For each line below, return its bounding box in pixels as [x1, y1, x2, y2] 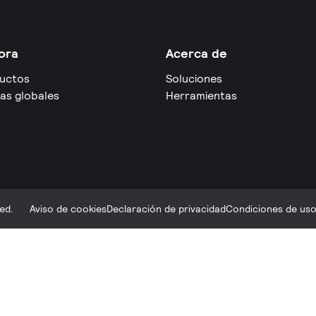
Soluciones [165, 71, 222, 86]
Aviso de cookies [30, 202, 107, 215]
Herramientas [165, 88, 237, 103]
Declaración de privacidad [107, 202, 226, 215]
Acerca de [165, 45, 227, 61]
